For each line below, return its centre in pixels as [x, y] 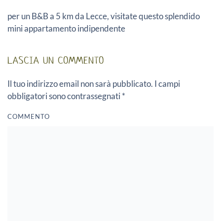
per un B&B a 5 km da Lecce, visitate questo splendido [104, 16]
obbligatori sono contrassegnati [65, 96]
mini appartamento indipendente [66, 28]
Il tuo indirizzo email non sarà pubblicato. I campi [94, 83]
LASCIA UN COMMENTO [56, 60]
